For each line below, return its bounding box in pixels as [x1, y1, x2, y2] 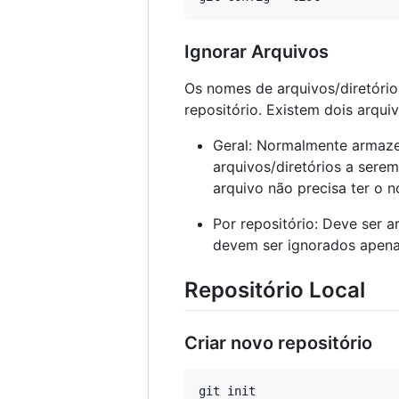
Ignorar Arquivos [184, 41, 329, 63]
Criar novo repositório [184, 332, 372, 354]
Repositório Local [184, 277, 365, 304]
